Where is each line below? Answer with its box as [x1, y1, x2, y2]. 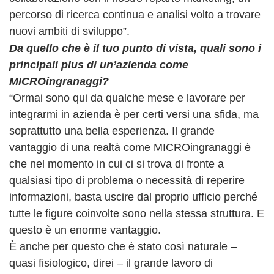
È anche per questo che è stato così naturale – [9, 240, 237, 253]
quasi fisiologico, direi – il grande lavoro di [9, 257, 213, 269]
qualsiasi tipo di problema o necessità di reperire [9, 174, 245, 187]
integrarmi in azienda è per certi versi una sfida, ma [9, 108, 259, 120]
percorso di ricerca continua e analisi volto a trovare [9, 8, 261, 21]
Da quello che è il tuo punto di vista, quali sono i [9, 42, 261, 54]
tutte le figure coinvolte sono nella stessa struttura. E [9, 207, 264, 220]
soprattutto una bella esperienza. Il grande [9, 125, 215, 137]
